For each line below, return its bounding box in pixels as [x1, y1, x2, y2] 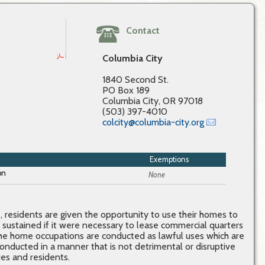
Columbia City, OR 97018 [102, 95, 203, 107]
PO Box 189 [102, 85, 150, 96]
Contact [126, 25, 160, 37]
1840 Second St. [102, 74, 169, 86]
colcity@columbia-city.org [102, 117, 205, 128]
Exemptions [150, 155, 189, 164]
